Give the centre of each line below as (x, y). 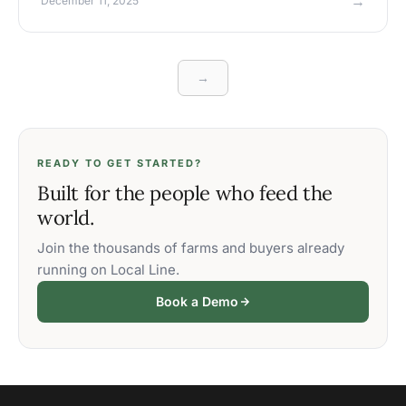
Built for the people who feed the (185, 193)
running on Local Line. (108, 270)
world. (66, 218)
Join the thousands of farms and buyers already (191, 248)
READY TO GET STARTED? (120, 164)
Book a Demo (197, 302)
